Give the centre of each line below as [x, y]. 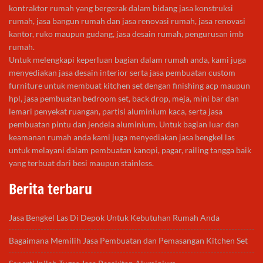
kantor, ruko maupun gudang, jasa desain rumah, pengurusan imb [126, 34]
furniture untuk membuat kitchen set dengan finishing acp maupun [129, 86]
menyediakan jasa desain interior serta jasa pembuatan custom [122, 73]
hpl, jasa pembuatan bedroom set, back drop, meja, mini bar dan [124, 99]
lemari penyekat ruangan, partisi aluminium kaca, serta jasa [116, 112]
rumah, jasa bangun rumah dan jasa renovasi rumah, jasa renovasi [127, 21]
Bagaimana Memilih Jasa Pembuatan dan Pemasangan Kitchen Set [128, 241]
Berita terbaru [50, 189]
